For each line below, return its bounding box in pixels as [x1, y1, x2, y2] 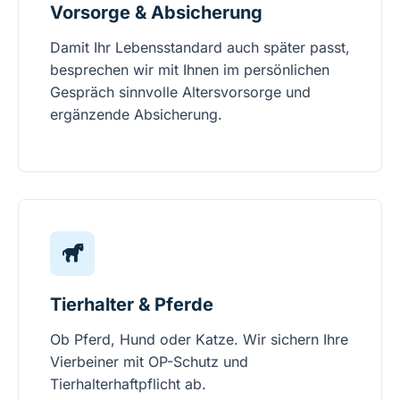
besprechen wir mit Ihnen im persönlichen [50, 61, 329, 79]
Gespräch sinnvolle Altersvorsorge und [50, 83, 311, 102]
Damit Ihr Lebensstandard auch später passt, [50, 38, 350, 57]
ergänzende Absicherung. [50, 105, 222, 124]
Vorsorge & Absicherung [50, 2, 262, 24]
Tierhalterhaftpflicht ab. [50, 375, 206, 394]
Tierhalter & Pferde [50, 294, 213, 316]
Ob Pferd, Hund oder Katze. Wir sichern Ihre [50, 330, 348, 349]
